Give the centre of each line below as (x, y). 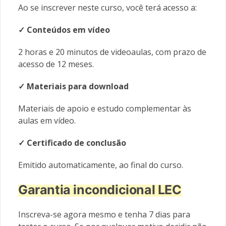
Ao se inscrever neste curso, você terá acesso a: (107, 7)
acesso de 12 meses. (56, 64)
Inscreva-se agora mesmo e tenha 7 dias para (104, 214)
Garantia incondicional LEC (100, 189)
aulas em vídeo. (47, 120)
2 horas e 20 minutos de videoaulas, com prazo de (112, 52)
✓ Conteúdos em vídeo (64, 30)
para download (98, 86)
